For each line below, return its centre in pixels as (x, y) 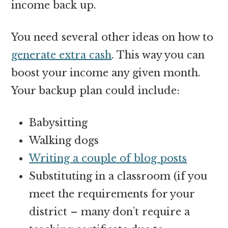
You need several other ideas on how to (112, 37)
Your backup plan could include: (96, 90)
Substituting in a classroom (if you (118, 176)
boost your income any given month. (106, 73)
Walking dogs (64, 140)
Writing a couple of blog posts (108, 158)
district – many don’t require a (110, 211)
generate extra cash (62, 55)
